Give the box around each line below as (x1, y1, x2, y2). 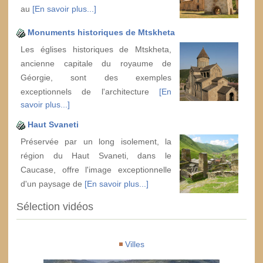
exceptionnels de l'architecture (21, 86, 159, 96)
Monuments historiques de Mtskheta (28, 27, 175, 37)
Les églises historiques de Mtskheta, (21, 44, 171, 54)
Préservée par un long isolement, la (21, 136, 171, 146)
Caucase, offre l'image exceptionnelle (21, 164, 171, 174)
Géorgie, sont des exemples (21, 72, 171, 82)
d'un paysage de (21, 178, 85, 188)
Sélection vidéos (16, 200, 93, 213)
